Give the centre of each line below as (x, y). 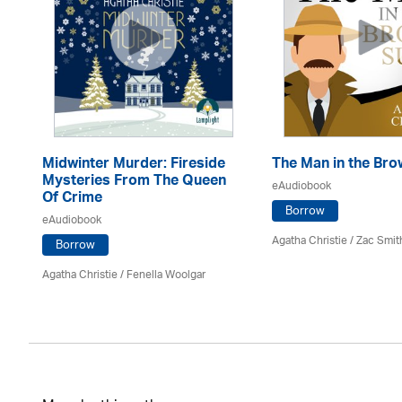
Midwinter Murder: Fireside (134, 165)
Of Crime (72, 199)
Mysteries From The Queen (134, 182)
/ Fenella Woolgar (162, 275)
